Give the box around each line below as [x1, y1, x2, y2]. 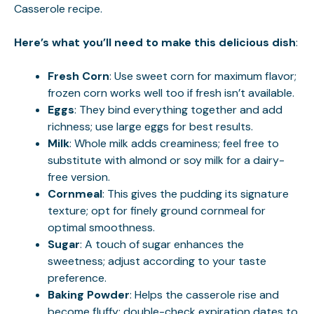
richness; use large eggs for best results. [48, 118, 253, 134]
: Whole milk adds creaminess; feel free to [69, 135, 279, 151]
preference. [48, 270, 107, 285]
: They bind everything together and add [74, 102, 282, 117]
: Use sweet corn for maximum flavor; [109, 68, 296, 83]
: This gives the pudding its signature [102, 186, 289, 201]
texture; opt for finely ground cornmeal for [48, 203, 266, 218]
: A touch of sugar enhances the [80, 236, 244, 252]
